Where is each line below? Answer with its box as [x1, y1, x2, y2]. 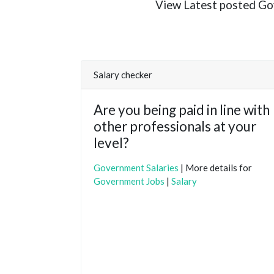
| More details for [179, 161, 252, 173]
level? [94, 134, 129, 151]
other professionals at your [94, 117, 256, 135]
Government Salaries [94, 161, 179, 173]
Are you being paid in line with [94, 101, 270, 118]
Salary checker [94, 68, 152, 80]
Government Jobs [94, 175, 165, 187]
